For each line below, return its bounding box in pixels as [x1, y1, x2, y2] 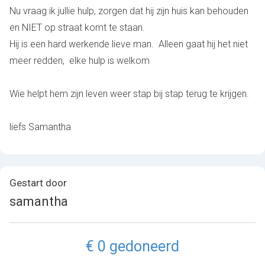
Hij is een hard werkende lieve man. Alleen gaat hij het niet [9, 38, 248, 50]
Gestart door [9, 177, 67, 189]
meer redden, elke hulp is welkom [9, 55, 150, 66]
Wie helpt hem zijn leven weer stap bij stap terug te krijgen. [9, 88, 249, 99]
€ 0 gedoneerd [86, 238, 179, 255]
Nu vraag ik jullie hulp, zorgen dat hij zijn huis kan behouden [9, 5, 248, 17]
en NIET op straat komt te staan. [9, 22, 147, 33]
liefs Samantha [9, 121, 71, 132]
